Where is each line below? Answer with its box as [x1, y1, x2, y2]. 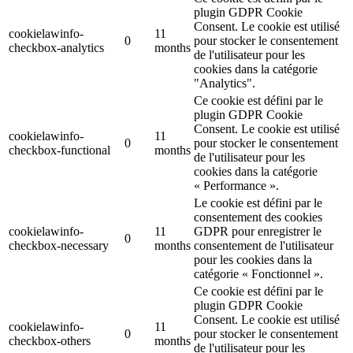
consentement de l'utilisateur [194, 239, 333, 253]
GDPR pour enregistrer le [194, 225, 321, 239]
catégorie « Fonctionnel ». [194, 267, 323, 281]
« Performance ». [194, 179, 279, 193]
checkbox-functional [9, 143, 110, 158]
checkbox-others [9, 334, 91, 348]
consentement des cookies [194, 210, 322, 225]
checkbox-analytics [9, 41, 104, 55]
